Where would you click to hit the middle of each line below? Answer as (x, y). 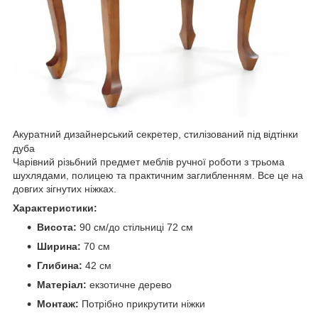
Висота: (57, 227)
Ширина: (59, 247)
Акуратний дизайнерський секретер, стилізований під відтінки (155, 135)
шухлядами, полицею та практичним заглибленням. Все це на (158, 176)
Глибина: (60, 266)
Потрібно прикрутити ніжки (142, 304)
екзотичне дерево (129, 285)
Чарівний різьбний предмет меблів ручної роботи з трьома (149, 162)
